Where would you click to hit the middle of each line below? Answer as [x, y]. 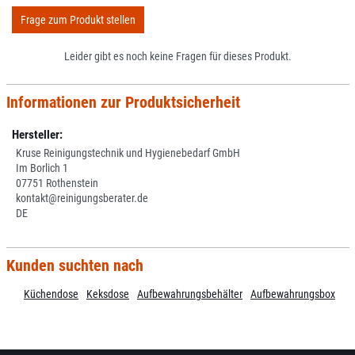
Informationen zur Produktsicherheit [123, 102]
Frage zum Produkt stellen [78, 19]
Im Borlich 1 [42, 168]
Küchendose [51, 294]
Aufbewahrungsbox [293, 294]
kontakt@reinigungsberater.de [82, 198]
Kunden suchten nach [74, 265]
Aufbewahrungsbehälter [190, 294]
